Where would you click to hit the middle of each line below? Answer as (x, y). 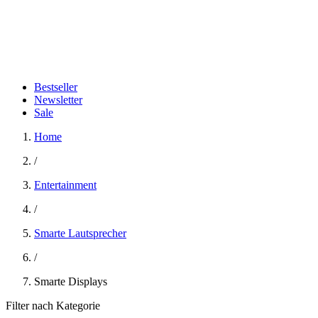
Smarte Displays (71, 281)
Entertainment (65, 185)
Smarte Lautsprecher (80, 233)
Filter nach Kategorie (53, 306)
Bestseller (56, 87)
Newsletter (58, 100)
